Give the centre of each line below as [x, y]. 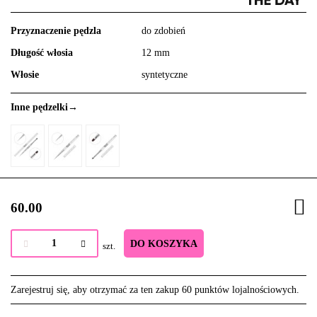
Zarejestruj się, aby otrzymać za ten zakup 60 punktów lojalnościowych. [155, 290]
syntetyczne [165, 75]
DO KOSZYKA [164, 244]
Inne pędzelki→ [44, 108]
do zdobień [163, 31]
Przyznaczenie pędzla [56, 31]
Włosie [25, 75]
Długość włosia [42, 53]
